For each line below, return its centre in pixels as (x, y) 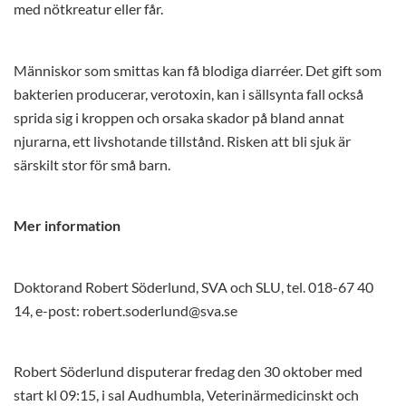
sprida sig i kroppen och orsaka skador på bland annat (179, 117)
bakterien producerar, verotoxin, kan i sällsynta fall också (188, 94)
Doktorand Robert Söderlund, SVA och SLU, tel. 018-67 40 (193, 287)
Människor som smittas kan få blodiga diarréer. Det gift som (198, 70)
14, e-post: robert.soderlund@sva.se (126, 310)
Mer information (67, 226)
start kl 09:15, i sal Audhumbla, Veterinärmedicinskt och (186, 396)
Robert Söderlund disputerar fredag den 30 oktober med (188, 372)
